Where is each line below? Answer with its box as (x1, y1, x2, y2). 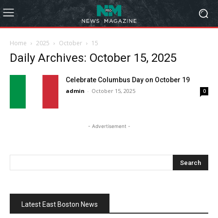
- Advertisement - (88, 123, 130, 129)
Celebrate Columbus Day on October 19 (66, 76, 190, 84)
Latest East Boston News (21, 200, 98, 208)
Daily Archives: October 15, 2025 (10, 51, 177, 65)
